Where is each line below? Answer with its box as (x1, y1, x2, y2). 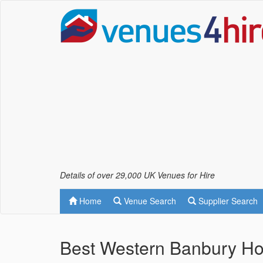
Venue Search (122, 195, 176, 207)
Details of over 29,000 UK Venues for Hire (60, 169, 215, 181)
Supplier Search (196, 195, 258, 207)
